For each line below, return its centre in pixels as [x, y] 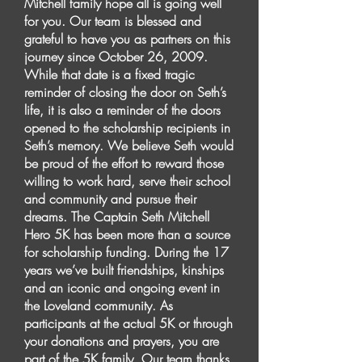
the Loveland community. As [99, 305]
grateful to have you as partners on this [127, 39]
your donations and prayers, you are [122, 341]
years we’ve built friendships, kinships [124, 270]
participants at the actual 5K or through [128, 323]
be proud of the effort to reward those [124, 163]
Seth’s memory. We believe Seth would [129, 145]
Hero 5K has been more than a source [127, 234]
